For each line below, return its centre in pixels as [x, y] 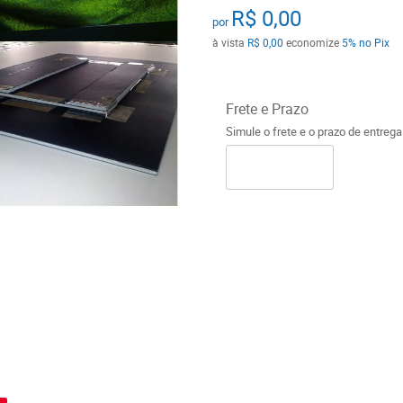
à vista [229, 42]
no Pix [374, 42]
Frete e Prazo [267, 109]
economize [312, 42]
